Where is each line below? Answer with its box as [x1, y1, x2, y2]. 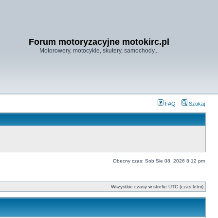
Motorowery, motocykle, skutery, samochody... [39, 47, 159, 54]
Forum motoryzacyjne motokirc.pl [28, 37, 169, 47]
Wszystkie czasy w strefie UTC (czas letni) [111, 184, 203, 189]
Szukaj [187, 101, 205, 107]
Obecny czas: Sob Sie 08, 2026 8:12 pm [113, 158, 205, 163]
